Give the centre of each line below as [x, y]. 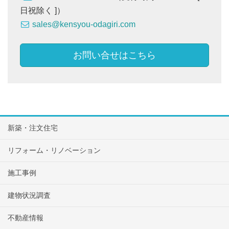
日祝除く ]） [42, 11]
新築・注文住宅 [33, 128]
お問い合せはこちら [114, 55]
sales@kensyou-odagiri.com [83, 25]
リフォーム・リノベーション [54, 151]
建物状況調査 [29, 196]
